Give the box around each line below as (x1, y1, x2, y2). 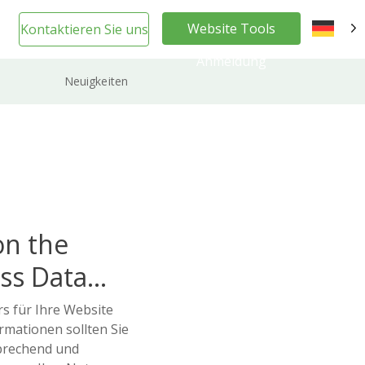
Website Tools (187, 20, 275, 37)
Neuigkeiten (64, 73, 129, 89)
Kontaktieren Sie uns (20, 20, 148, 38)
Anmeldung (196, 52, 266, 70)
